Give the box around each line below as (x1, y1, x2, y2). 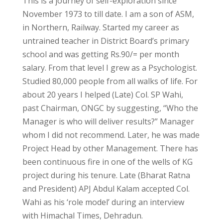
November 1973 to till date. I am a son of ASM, (22, 8, 194, 19)
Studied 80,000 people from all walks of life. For (22, 76, 198, 87)
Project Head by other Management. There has (22, 143, 198, 154)
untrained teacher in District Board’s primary (22, 35, 189, 46)
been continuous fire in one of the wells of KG (22, 156, 193, 167)
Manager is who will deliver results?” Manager (22, 116, 194, 127)
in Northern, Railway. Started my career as (22, 22, 179, 33)
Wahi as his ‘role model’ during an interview (22, 197, 184, 208)
